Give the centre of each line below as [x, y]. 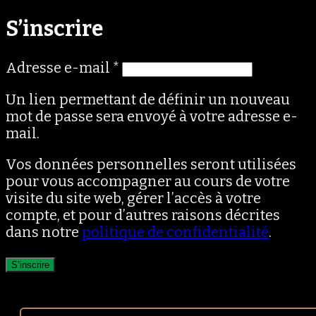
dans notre [44, 232]
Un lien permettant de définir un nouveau [148, 99]
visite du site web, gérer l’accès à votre [133, 198]
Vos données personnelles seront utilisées [151, 164]
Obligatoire [157, 67]
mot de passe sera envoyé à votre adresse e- [152, 116]
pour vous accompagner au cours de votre [148, 181]
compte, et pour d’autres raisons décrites [143, 215]
